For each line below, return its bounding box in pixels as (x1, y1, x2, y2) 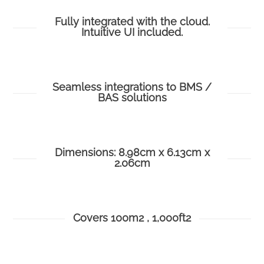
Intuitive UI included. (81, 26, 183, 39)
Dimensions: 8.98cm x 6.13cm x (54, 146, 210, 159)
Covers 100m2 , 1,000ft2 (73, 212, 191, 225)
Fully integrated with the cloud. (54, 15, 210, 28)
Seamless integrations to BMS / (52, 81, 212, 94)
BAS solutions (97, 91, 167, 104)
